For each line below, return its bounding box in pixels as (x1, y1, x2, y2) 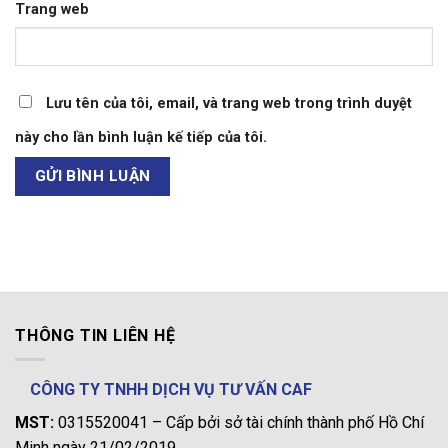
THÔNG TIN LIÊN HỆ (15, 325, 176, 345)
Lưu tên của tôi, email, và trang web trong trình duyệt (46, 94, 412, 112)
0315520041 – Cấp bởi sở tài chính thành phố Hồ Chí (58, 413, 424, 433)
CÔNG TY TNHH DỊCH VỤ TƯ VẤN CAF (30, 380, 312, 400)
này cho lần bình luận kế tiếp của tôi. (15, 128, 267, 146)
